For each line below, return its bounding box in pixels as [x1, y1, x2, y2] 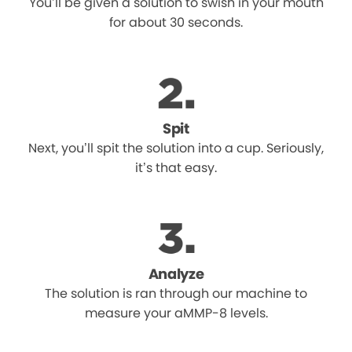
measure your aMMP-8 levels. [84, 304, 268, 323]
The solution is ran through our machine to [45, 284, 307, 303]
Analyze [148, 264, 204, 284]
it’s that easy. [135, 159, 217, 178]
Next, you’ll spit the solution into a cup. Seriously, [28, 139, 324, 158]
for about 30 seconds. [109, 13, 243, 32]
